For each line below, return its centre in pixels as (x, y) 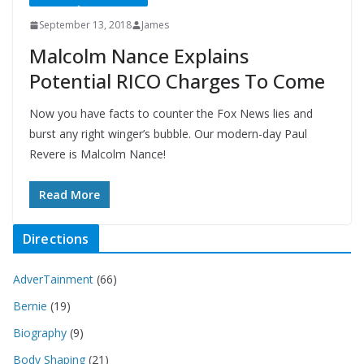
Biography (40, 333)
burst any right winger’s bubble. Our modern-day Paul (168, 134)
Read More (69, 195)
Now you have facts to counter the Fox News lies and (171, 114)
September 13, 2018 (85, 25)
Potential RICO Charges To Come (177, 81)
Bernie (30, 306)
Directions (56, 239)
